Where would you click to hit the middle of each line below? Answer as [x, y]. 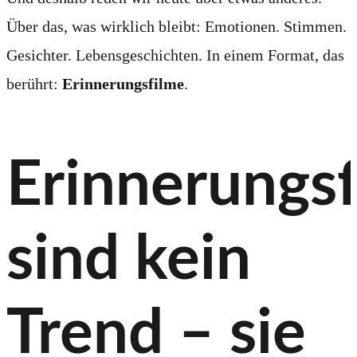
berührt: [34, 83]
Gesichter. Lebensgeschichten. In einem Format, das [175, 55]
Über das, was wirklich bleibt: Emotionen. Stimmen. [177, 26]
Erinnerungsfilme [123, 83]
